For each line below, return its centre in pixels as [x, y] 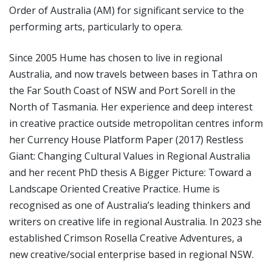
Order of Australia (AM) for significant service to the [127, 10]
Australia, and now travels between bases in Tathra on [133, 74]
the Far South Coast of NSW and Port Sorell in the [122, 90]
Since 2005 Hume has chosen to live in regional [116, 58]
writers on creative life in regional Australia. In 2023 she [135, 222]
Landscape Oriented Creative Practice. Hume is [114, 189]
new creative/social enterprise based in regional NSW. [131, 254]
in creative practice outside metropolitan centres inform [136, 123]
